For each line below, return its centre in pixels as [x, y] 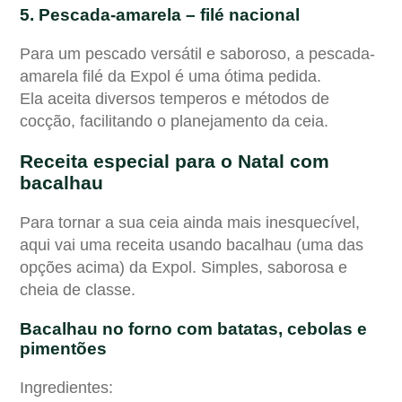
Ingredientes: [66, 387]
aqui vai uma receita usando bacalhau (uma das [192, 245]
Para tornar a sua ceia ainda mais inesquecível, [190, 222]
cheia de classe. [78, 289]
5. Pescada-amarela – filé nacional [160, 14]
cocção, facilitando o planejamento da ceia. [174, 121]
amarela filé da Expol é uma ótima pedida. [170, 76]
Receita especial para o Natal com [175, 161]
